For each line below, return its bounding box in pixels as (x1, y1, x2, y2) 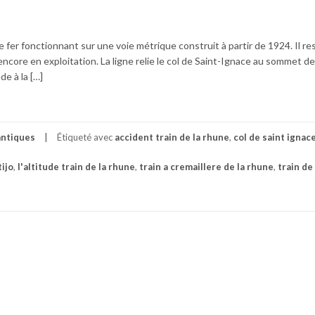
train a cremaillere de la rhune (139, 160, 274, 172)
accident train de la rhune (115, 131, 229, 143)
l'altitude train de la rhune (18, 160, 135, 172)
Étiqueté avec (57, 131, 115, 143)
